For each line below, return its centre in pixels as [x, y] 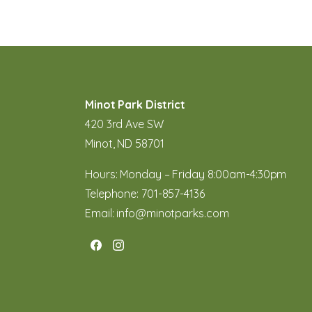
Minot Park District [135, 104]
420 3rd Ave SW [124, 124]
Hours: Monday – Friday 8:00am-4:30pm [186, 174]
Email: [101, 213]
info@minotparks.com [173, 213]
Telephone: [113, 194]
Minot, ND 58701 [125, 143]
